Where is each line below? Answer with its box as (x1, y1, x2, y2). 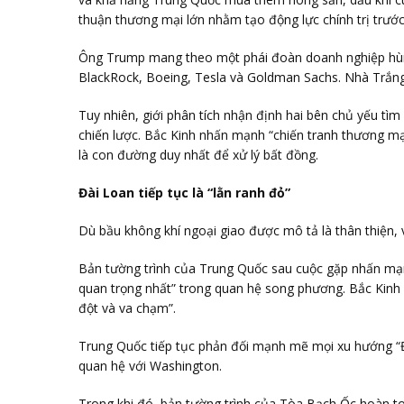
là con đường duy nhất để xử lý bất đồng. (78, 146, 318, 164)
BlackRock (78, 69, 139, 87)
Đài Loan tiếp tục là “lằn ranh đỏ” (78, 184, 290, 202)
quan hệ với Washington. (78, 357, 222, 375)
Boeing (146, 69, 188, 87)
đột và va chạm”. (78, 299, 176, 317)
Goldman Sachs (247, 69, 338, 87)
